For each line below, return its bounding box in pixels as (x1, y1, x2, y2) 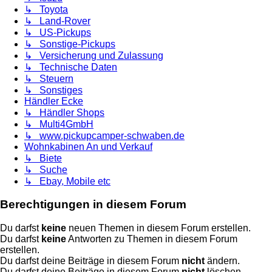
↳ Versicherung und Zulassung (24, 50, 163, 61)
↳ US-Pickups (24, 27, 91, 38)
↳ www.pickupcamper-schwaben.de (24, 130, 185, 141)
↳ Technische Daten (24, 61, 117, 72)
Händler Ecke (24, 95, 83, 106)
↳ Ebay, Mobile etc (24, 175, 110, 186)
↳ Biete (24, 152, 62, 163)
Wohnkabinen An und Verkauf (24, 141, 152, 152)
